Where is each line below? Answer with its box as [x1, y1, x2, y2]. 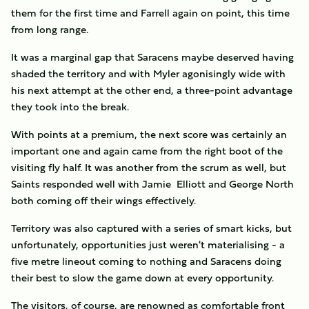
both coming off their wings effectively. [11, 192, 196, 208]
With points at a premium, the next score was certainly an [11, 126, 287, 142]
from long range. [11, 21, 88, 37]
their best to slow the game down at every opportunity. [11, 270, 274, 286]
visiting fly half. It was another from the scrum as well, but [11, 159, 286, 175]
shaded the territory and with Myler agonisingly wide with [11, 66, 286, 81]
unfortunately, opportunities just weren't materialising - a [11, 237, 285, 252]
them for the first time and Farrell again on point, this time [11, 5, 290, 21]
